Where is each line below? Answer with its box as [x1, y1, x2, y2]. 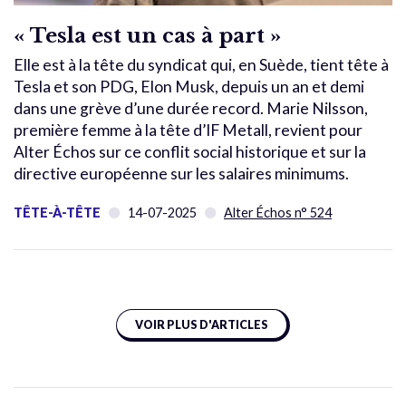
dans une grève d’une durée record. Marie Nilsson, [14, 99, 368, 119]
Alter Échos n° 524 [224, 205, 332, 221]
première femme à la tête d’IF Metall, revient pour [14, 121, 362, 140]
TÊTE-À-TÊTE [14, 205, 101, 221]
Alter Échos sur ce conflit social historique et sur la [14, 142, 366, 162]
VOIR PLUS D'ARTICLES [135, 318, 268, 333]
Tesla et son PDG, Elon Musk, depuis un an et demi [14, 77, 364, 97]
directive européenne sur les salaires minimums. [14, 164, 349, 184]
